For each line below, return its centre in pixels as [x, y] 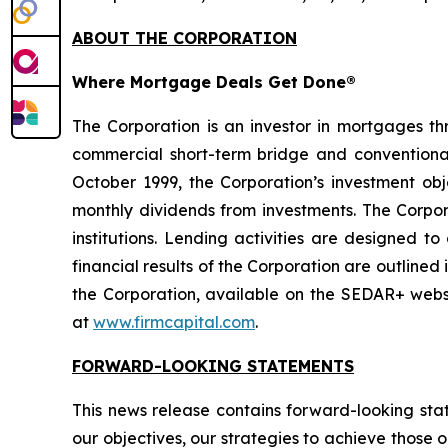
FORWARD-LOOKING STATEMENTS [213, 365]
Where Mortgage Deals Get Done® [214, 81]
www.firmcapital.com [174, 321]
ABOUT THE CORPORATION [184, 37]
